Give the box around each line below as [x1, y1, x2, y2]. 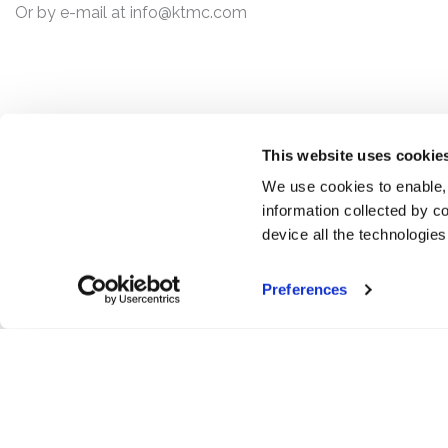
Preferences [262, 281, 348, 298]
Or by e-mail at [15, 2, 130, 22]
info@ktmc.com [130, 2, 247, 22]
